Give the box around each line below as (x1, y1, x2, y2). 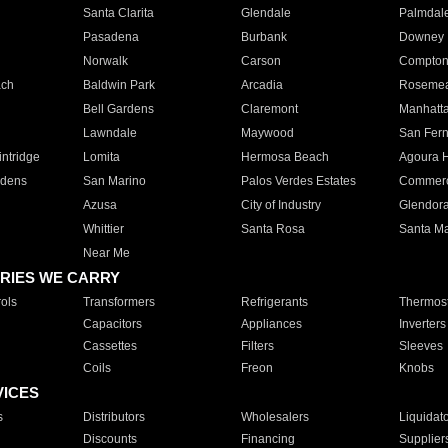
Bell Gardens (82, 102, 154, 116)
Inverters (398, 317, 446, 331)
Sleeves (398, 339, 443, 353)
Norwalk (82, 54, 128, 68)
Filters (240, 339, 274, 353)
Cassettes (82, 339, 137, 353)
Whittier (82, 222, 124, 236)
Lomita (82, 150, 120, 164)
